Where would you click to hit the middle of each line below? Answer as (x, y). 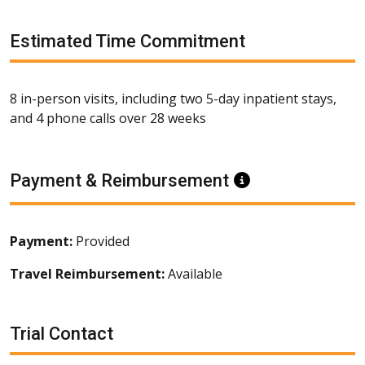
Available (193, 273)
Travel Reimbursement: (87, 273)
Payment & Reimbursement (121, 180)
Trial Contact (62, 333)
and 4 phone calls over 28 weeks (108, 118)
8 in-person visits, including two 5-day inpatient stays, (173, 98)
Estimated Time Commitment (128, 41)
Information (277, 180)
